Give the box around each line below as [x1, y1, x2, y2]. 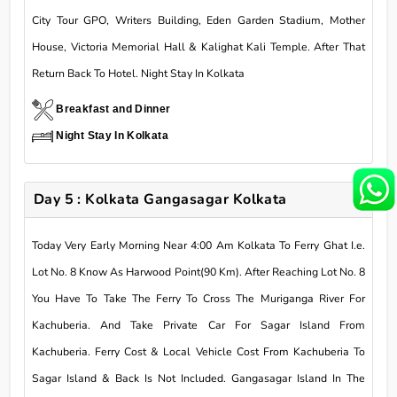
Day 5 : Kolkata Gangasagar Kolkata [33, 190, 287, 210]
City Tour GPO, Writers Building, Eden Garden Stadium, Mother [32, 13, 365, 28]
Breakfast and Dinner [56, 103, 171, 116]
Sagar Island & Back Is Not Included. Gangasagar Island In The [32, 371, 365, 386]
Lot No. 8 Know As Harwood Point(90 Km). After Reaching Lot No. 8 [32, 265, 365, 280]
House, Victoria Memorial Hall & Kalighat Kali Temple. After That [32, 40, 365, 55]
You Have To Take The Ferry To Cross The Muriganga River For [32, 292, 365, 307]
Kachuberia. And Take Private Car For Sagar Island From [32, 318, 365, 333]
